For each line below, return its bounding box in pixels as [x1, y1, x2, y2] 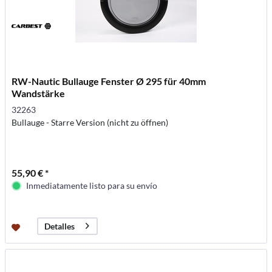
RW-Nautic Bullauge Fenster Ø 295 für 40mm [12, 75, 206, 87]
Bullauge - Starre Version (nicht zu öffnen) [12, 117, 169, 127]
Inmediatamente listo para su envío [26, 180, 158, 191]
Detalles [44, 220, 75, 231]
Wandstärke [12, 87, 66, 99]
